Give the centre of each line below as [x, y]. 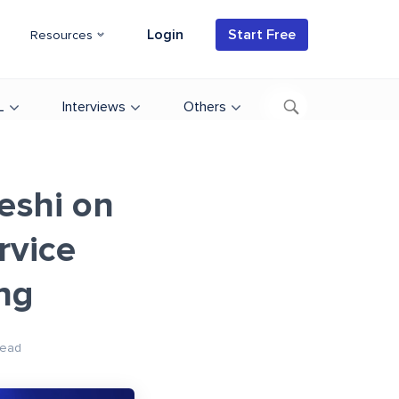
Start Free [262, 35]
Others [205, 107]
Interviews [94, 107]
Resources [63, 36]
